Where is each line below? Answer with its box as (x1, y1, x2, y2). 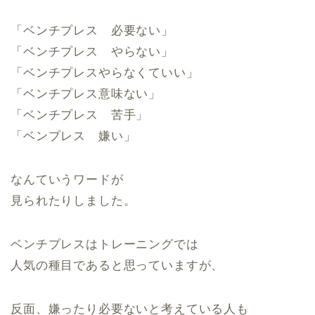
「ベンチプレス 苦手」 (11, 108, 149, 122)
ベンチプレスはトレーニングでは (11, 238, 199, 251)
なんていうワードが (11, 173, 124, 186)
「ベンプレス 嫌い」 (11, 129, 136, 143)
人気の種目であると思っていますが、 (11, 259, 224, 272)
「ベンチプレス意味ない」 (11, 87, 162, 101)
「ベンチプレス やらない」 (11, 45, 174, 58)
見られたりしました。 (11, 194, 136, 207)
